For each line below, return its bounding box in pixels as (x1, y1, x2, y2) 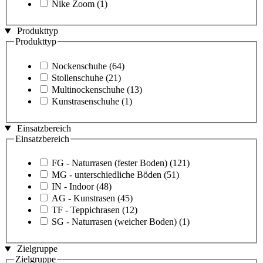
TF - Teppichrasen (52, 205, 120, 215)
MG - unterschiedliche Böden (52, 170, 161, 180)
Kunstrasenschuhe (52, 96, 119, 106)
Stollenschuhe (52, 72, 103, 83)
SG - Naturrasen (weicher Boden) (52, 217, 177, 227)
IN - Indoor (52, 181, 94, 192)
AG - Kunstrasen (52, 193, 115, 204)
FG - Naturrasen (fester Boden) (52, 158, 167, 168)
